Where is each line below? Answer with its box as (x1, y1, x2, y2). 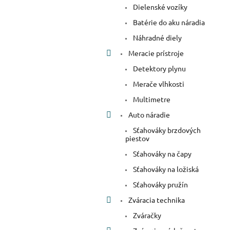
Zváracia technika (127, 195, 185, 205)
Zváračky (131, 210, 161, 220)
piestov (125, 133, 149, 143)
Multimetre (131, 94, 170, 104)
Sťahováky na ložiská (131, 164, 199, 174)
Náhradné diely (131, 33, 182, 43)
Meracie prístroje (127, 48, 184, 58)
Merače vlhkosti (131, 79, 184, 89)
